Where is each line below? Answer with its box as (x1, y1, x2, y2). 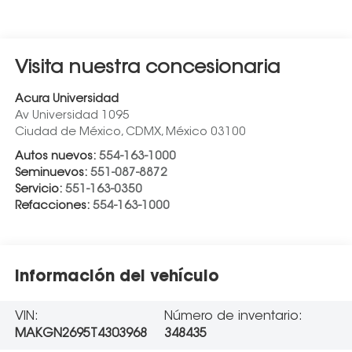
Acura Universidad (14, 93, 119, 105)
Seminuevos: (14, 167, 90, 179)
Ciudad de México (14, 126, 121, 138)
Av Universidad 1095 (14, 109, 130, 122)
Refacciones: (14, 200, 93, 212)
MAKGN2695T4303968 (14, 327, 147, 340)
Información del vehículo (14, 269, 219, 286)
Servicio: (14, 183, 65, 196)
